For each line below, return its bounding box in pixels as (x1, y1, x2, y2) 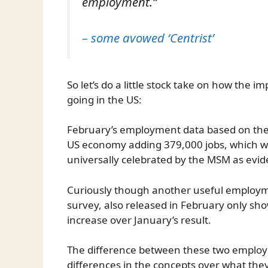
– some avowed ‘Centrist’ (82, 29, 214, 47)
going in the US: (67, 92, 142, 106)
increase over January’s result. (67, 212, 211, 227)
